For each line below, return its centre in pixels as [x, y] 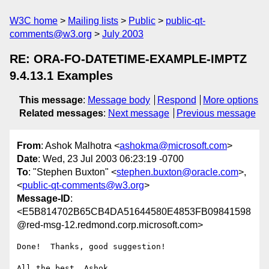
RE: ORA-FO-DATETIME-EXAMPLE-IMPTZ [128, 59]
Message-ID [44, 199]
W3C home [34, 21]
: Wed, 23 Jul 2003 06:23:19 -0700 [111, 159]
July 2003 [123, 34]
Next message [139, 113]
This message [51, 100]
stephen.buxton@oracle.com [177, 172]
